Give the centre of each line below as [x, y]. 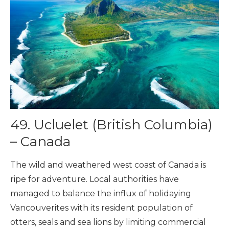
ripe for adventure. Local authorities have [95, 179]
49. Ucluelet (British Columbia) [111, 124]
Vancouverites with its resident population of [101, 208]
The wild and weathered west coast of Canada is [108, 165]
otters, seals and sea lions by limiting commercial [108, 222]
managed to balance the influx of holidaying [101, 193]
